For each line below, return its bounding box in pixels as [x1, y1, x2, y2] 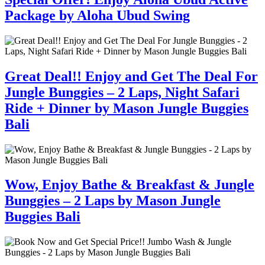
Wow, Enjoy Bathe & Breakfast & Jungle [5, 177, 254, 193]
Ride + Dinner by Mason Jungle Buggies [5, 100, 248, 116]
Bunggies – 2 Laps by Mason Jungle [5, 193, 221, 209]
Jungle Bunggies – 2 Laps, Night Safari [5, 84, 240, 100]
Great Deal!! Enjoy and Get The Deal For [5, 68, 258, 84]
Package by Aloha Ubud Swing [5, 7, 190, 23]
